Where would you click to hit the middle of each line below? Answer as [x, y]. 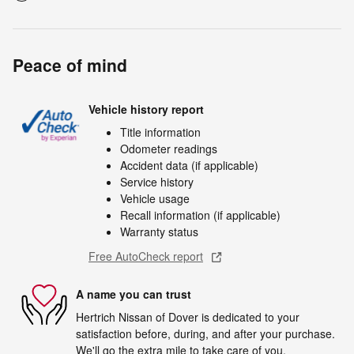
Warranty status [159, 232]
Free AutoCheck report [146, 256]
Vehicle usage [155, 199]
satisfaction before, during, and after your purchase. [205, 334]
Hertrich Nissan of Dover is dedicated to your [188, 317]
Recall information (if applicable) [200, 215]
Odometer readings [169, 149]
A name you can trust [134, 294]
